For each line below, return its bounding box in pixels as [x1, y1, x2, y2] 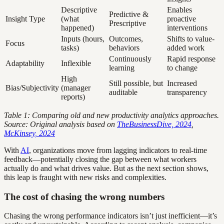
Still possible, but [109, 78, 163, 87]
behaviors [109, 43, 139, 52]
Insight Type [5, 14, 45, 23]
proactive [167, 14, 196, 23]
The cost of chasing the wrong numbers [4, 191, 164, 202]
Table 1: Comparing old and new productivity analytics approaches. [4, 110, 219, 119]
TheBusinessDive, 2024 [117, 119, 191, 128]
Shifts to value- [167, 34, 214, 43]
